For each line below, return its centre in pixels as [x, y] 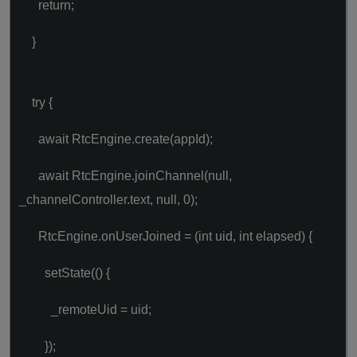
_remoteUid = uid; [85, 310]
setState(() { [65, 273]
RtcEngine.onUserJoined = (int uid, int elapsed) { [166, 236]
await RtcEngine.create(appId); [116, 139]
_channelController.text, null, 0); [108, 200]
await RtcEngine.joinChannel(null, [126, 176]
